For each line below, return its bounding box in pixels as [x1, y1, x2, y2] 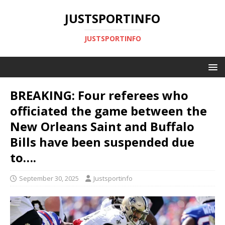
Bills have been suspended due [10, 134, 194, 150]
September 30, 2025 [19, 174, 79, 183]
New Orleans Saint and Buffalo [10, 118, 194, 135]
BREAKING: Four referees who [10, 87, 188, 103]
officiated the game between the [10, 102, 207, 119]
